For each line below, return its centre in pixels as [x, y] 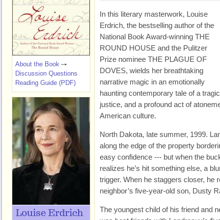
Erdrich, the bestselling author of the [157, 25]
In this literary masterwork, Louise [154, 14]
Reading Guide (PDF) [45, 83]
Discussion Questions [46, 73]
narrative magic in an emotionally [152, 82]
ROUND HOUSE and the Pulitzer [153, 48]
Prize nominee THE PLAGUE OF [153, 59]
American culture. [128, 116]
